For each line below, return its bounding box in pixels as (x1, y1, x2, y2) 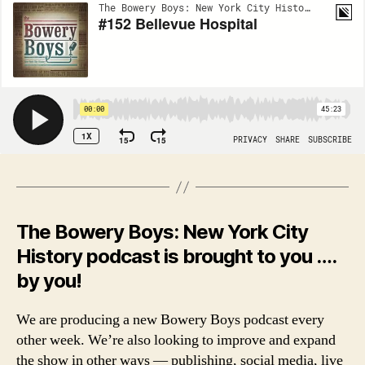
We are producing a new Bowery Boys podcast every (16, 310, 324, 330)
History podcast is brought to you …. (16, 244, 336, 269)
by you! (16, 269, 82, 293)
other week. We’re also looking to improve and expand (16, 331, 336, 350)
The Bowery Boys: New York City (16, 220, 309, 244)
